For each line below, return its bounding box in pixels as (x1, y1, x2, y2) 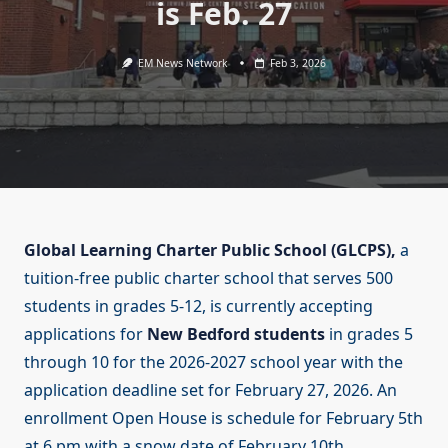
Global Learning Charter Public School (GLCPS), (24, 239, 396, 262)
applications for (24, 323, 147, 346)
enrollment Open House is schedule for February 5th (24, 407, 423, 430)
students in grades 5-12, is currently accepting (24, 295, 373, 318)
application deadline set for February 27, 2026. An (24, 379, 397, 402)
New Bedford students (147, 323, 325, 346)
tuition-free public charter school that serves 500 (24, 267, 393, 290)
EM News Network (138, 56, 229, 70)
